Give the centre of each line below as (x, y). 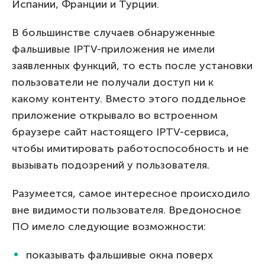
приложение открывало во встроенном (115, 115)
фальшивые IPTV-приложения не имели (113, 49)
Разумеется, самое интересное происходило (131, 193)
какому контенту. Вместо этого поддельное (129, 98)
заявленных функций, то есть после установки (132, 65)
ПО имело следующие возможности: (109, 226)
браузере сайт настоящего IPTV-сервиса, (120, 132)
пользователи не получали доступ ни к (113, 82)
